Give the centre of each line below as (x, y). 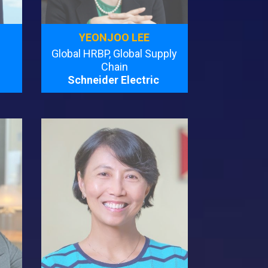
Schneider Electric (114, 80)
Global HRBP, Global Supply (115, 53)
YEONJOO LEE (115, 37)
